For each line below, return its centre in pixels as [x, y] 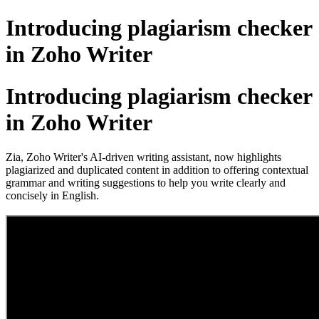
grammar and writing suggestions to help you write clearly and [146, 183]
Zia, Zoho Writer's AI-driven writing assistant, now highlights [143, 157]
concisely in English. [52, 196]
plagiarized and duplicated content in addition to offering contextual [157, 170]
